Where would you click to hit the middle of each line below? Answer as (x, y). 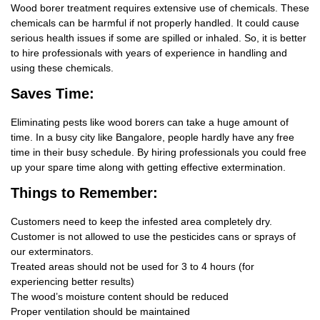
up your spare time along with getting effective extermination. (148, 167)
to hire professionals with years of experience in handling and (149, 53)
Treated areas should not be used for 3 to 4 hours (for (132, 267)
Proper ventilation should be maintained (100, 312)
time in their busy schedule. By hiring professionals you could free (159, 152)
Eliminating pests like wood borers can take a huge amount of (150, 122)
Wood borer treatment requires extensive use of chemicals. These (160, 8)
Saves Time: (52, 94)
